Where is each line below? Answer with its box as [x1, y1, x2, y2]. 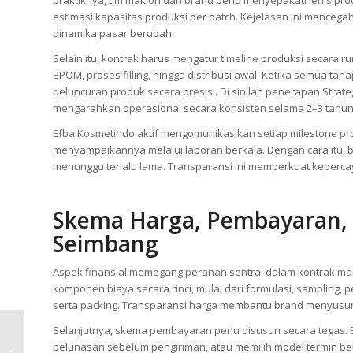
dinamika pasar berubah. [53, 25, 174, 40]
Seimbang [53, 228, 158, 258]
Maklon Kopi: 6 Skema [28, 329, 132, 343]
